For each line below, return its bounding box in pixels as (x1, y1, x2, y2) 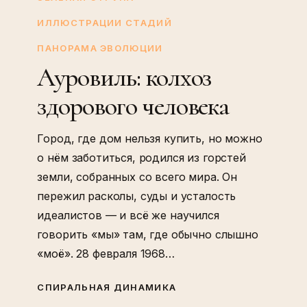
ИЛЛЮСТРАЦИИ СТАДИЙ (37, 16, 172, 28)
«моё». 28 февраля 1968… (37, 246, 175, 260)
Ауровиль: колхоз (37, 61, 212, 93)
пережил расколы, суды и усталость (37, 188, 236, 203)
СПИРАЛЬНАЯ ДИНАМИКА (37, 281, 177, 293)
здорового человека (37, 90, 229, 122)
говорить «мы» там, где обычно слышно (37, 227, 258, 241)
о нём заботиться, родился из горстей (37, 150, 246, 164)
